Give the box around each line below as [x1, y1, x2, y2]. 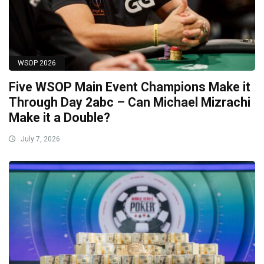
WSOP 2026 [18, 58, 56, 67]
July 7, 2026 [19, 134, 60, 143]
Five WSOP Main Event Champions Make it [9, 79, 250, 94]
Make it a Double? [9, 110, 110, 125]
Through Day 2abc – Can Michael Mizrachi [9, 94, 250, 110]
